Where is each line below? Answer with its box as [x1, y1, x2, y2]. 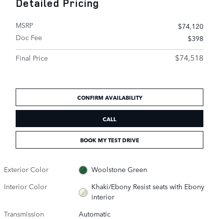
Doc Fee [16, 32, 42, 42]
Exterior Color [4, 164, 48, 174]
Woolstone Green [91, 164, 147, 174]
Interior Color [4, 181, 47, 191]
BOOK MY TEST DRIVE [80, 135, 139, 144]
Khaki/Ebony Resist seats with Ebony [91, 181, 204, 191]
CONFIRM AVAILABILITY [77, 93, 142, 102]
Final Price [16, 53, 48, 63]
